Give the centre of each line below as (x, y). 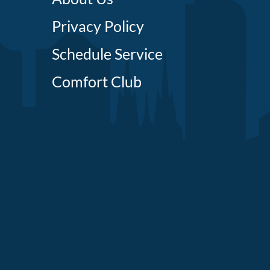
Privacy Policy (98, 26)
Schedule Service (107, 54)
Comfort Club (96, 82)
